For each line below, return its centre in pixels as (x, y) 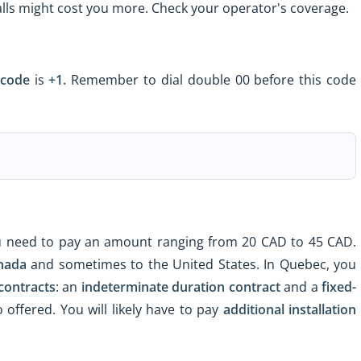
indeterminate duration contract (180, 286)
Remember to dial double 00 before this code (212, 80)
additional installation (290, 309)
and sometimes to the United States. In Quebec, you (191, 264)
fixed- (339, 286)
